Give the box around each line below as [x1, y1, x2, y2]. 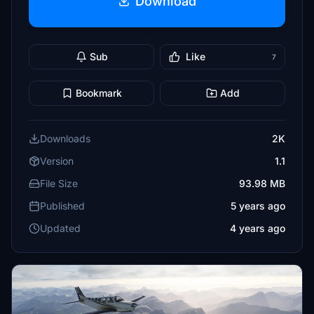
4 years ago [230, 222, 285, 234]
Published [40, 200, 85, 212]
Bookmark [75, 87, 122, 99]
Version [40, 155, 74, 167]
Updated [40, 222, 81, 234]
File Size [40, 177, 78, 189]
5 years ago [231, 200, 285, 212]
